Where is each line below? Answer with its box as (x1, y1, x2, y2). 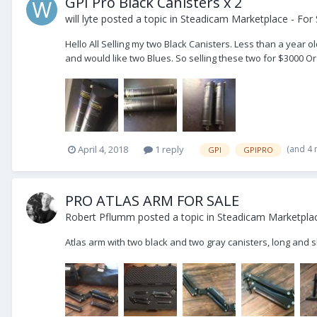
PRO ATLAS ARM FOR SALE (65, 191, 239, 211)
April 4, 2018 (78, 143, 128, 156)
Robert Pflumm (65, 210, 135, 224)
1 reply (153, 143, 184, 156)
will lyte (65, 12, 98, 26)
